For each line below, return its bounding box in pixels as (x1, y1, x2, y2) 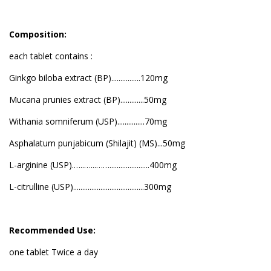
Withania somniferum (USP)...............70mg (9, 115, 167, 127)
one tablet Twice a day (9, 246, 98, 258)
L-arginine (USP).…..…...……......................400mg (9, 158, 177, 171)
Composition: (9, 28, 69, 40)
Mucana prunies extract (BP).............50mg (9, 93, 166, 105)
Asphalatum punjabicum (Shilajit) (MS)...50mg (9, 137, 185, 149)
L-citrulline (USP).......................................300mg (9, 180, 171, 192)
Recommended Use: (9, 224, 96, 236)
